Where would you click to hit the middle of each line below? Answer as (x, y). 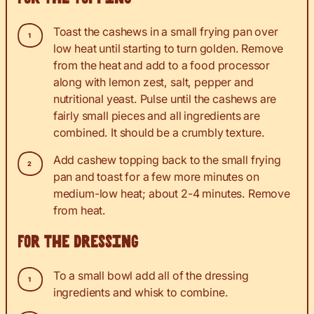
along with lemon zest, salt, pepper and (153, 82)
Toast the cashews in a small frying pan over (165, 32)
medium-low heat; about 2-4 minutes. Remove (171, 194)
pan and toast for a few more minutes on (156, 177)
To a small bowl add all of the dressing (151, 276)
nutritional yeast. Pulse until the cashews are (165, 99)
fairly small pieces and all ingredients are (156, 116)
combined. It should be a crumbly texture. (159, 133)
